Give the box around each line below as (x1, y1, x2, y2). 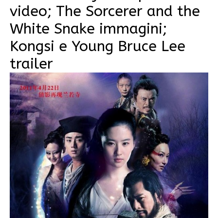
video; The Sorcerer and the (10, 2, 200, 20)
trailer (10, 55, 53, 73)
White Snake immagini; (10, 20, 167, 38)
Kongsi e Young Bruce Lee (10, 37, 185, 55)
